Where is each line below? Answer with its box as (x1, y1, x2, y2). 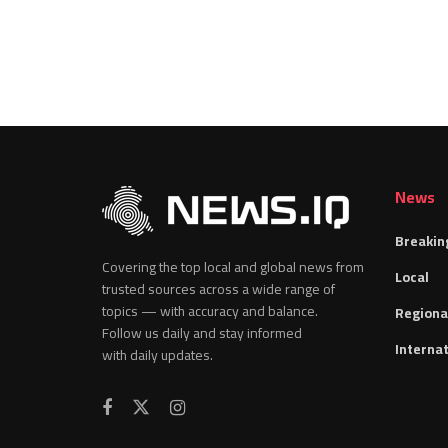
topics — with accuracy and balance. (102, 297, 318, 324)
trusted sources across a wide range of (102, 275, 335, 302)
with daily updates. (102, 341, 213, 368)
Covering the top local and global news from (102, 253, 364, 280)
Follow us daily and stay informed (102, 319, 302, 346)
